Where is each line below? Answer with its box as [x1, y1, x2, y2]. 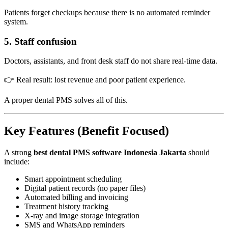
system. [4, 17, 28, 26]
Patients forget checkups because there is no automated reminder [4, 8, 210, 17]
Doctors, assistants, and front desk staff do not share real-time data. [4, 56, 217, 66]
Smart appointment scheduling [24, 175, 122, 184]
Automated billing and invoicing [24, 193, 128, 202]
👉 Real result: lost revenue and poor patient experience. [4, 75, 186, 84]
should [186, 148, 210, 157]
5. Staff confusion [4, 36, 77, 47]
